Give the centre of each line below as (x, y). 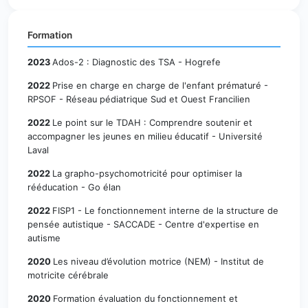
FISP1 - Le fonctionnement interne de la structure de (165, 211)
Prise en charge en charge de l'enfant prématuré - (160, 86)
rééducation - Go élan (74, 188)
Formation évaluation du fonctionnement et (145, 299)
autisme (44, 239)
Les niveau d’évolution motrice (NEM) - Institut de (158, 262)
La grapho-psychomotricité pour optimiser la (147, 174)
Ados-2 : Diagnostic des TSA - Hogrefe (136, 63)
